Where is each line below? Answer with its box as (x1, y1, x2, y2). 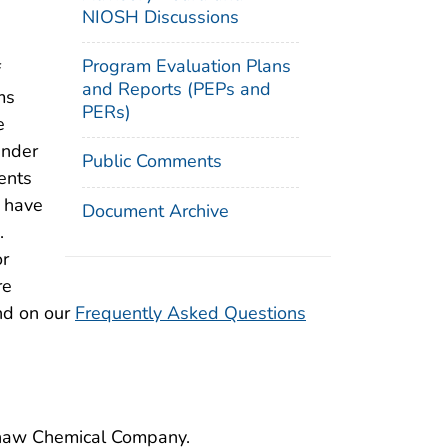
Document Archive (82, 198, 230, 223)
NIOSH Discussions (82, 5, 240, 30)
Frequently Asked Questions (75, 301, 306, 326)
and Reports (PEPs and (82, 76, 272, 101)
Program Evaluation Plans (82, 53, 292, 78)
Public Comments (82, 148, 223, 173)
